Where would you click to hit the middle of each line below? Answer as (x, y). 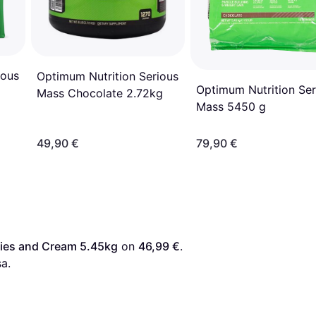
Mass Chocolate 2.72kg (100, 93)
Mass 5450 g (231, 106)
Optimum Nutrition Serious (108, 76)
